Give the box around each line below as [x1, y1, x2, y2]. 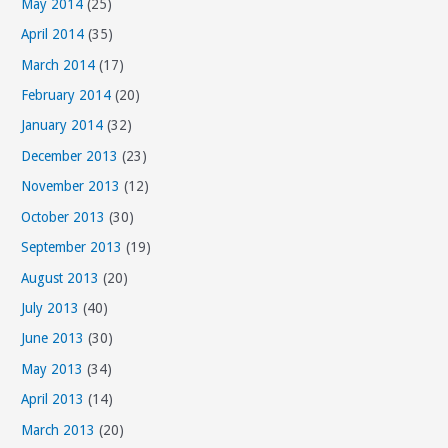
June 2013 [21, 330, 85, 347]
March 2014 [21, 56, 96, 73]
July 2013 [21, 299, 80, 316]
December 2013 [21, 147, 119, 164]
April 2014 [21, 26, 85, 43]
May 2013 [21, 360, 84, 377]
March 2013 [21, 421, 96, 438]
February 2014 [21, 87, 112, 104]
